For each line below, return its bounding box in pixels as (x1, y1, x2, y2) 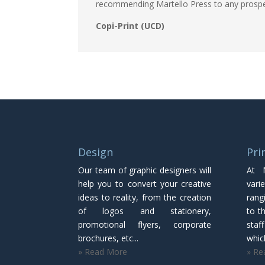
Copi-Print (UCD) (96, 20, 164, 31)
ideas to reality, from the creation (78, 191, 211, 203)
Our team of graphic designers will (78, 164, 211, 176)
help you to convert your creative (78, 177, 211, 189)
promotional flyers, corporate (78, 218, 211, 230)
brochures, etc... (78, 232, 138, 244)
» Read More (78, 245, 127, 257)
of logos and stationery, (78, 205, 211, 216)
